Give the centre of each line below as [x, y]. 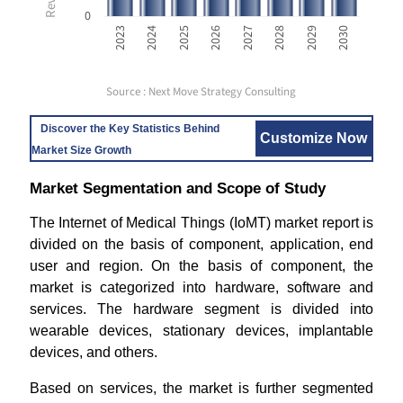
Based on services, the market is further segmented [201, 388]
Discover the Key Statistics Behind [130, 129]
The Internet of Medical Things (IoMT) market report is [201, 223]
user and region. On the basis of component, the [201, 266]
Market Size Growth [81, 150]
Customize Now [314, 138]
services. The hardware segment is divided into [201, 309]
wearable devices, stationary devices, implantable [201, 331]
